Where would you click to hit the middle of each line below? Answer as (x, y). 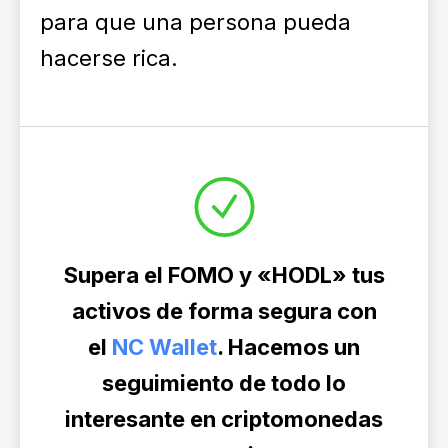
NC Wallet (164, 347)
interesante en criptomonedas (224, 419)
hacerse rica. (109, 58)
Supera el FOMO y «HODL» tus (224, 275)
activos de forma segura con (224, 311)
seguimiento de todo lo (224, 383)
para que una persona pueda (195, 22)
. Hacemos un (288, 347)
